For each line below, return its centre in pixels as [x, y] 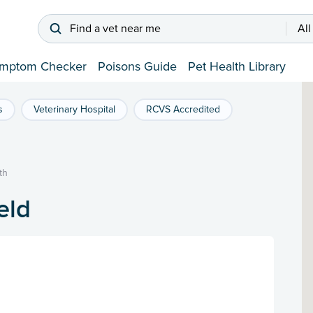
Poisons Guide [137, 67]
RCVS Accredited [183, 110]
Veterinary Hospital [74, 110]
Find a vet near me [115, 29]
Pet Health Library [237, 67]
